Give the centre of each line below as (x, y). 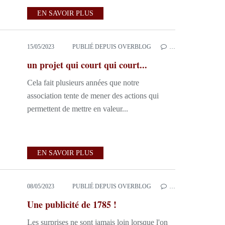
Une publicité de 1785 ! (72, 204)
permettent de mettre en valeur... (78, 109)
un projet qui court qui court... (87, 65)
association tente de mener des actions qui (93, 96)
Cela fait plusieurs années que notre (83, 83)
